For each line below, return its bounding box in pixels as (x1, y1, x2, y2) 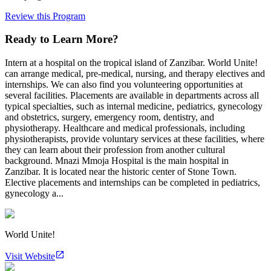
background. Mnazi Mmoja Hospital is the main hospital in (5, 155, 229, 166)
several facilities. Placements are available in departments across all (5, 90, 259, 101)
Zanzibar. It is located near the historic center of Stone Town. (5, 166, 237, 177)
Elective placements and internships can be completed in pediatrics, (5, 177, 260, 188)
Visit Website (5, 251, 55, 262)
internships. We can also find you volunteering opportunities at (5, 79, 243, 90)
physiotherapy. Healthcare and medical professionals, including (5, 123, 245, 134)
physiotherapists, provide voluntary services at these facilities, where (5, 134, 264, 145)
